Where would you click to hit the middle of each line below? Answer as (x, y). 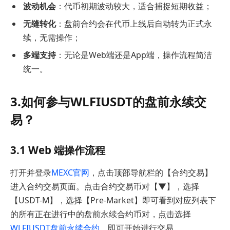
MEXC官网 (70, 172)
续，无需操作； (52, 37)
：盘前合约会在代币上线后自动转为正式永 (134, 23)
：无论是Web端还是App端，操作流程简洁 (134, 55)
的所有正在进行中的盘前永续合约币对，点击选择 (101, 214)
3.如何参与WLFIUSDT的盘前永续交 (108, 101)
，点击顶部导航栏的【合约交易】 (151, 172)
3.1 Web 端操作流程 (58, 150)
